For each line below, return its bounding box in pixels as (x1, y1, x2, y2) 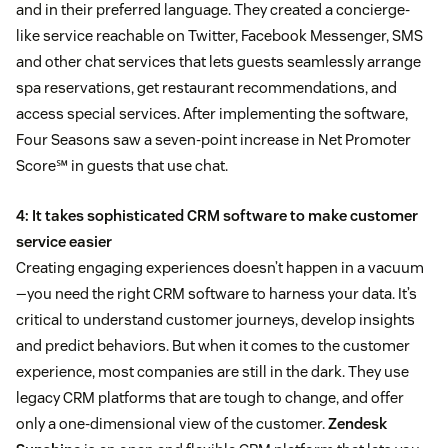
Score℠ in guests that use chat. (16, 156, 228, 176)
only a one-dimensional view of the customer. (16, 414, 328, 434)
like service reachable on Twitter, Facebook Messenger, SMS (16, 26, 423, 46)
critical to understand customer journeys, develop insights (16, 310, 415, 330)
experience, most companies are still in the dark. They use (16, 362, 409, 382)
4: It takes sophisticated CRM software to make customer (16, 206, 418, 226)
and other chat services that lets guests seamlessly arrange (16, 52, 421, 72)
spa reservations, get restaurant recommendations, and (16, 78, 397, 98)
